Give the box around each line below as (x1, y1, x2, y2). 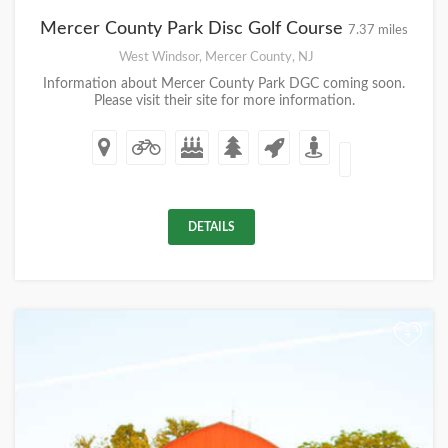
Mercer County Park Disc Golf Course (40, 20, 348, 38)
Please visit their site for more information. (93, 94, 355, 108)
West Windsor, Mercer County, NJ (119, 50, 314, 64)
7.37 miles (348, 24, 408, 36)
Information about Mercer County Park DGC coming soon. (43, 77, 405, 91)
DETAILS (188, 221, 235, 233)
